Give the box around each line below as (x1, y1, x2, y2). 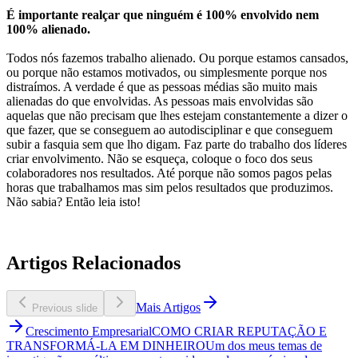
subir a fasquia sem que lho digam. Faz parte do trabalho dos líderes (6, 137, 347, 151)
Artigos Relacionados (6, 252, 181, 273)
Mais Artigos (136, 300, 201, 314)
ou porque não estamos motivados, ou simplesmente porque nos (6, 65, 327, 79)
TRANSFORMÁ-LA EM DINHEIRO (6, 338, 205, 352)
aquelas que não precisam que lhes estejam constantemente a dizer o (6, 108, 348, 122)
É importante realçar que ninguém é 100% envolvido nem (6, 7, 319, 22)
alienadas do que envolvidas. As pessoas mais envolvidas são (6, 93, 313, 108)
